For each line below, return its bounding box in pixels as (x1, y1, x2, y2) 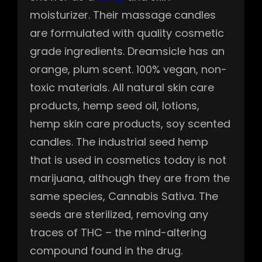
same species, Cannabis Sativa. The (30, 188, 218, 204)
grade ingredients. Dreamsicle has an (30, 43, 225, 58)
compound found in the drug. (30, 243, 182, 258)
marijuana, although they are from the (30, 170, 230, 185)
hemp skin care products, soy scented (30, 116, 230, 131)
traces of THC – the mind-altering (30, 225, 206, 240)
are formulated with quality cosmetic (30, 25, 224, 40)
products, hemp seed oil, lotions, (30, 98, 199, 113)
